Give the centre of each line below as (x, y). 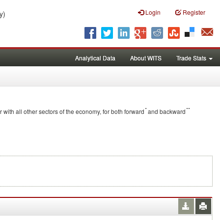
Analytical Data (95, 58)
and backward (166, 111)
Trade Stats (192, 58)
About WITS (146, 58)
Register (193, 12)
